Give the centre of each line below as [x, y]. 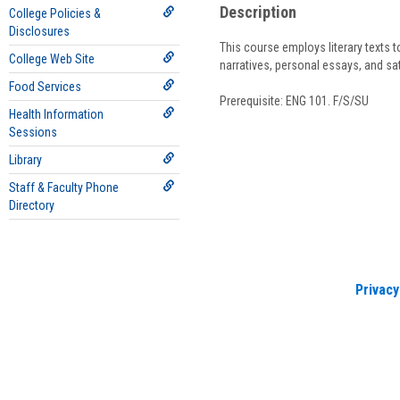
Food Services [45, 87]
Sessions [33, 132]
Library [25, 160]
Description [258, 12]
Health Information [56, 114]
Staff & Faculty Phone [64, 187]
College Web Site [52, 59]
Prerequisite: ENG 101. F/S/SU [294, 101]
